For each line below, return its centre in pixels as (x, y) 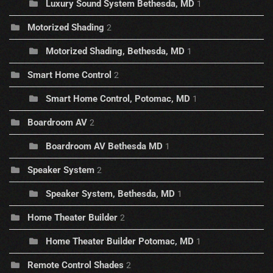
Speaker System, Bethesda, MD (110, 194)
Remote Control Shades (76, 265)
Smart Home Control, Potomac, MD (118, 99)
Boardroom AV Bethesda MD (104, 147)
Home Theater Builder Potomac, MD (120, 242)
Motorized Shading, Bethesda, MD (115, 51)
